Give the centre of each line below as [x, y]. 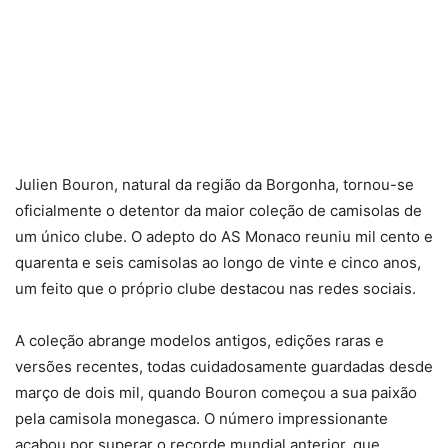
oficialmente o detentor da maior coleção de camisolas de [218, 210]
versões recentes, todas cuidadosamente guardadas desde [224, 366]
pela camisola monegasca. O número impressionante [201, 418]
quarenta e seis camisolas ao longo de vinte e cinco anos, [218, 262]
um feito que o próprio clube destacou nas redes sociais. [215, 288]
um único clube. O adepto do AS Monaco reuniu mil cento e [224, 236]
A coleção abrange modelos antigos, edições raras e [199, 340]
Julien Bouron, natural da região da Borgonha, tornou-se [214, 184]
